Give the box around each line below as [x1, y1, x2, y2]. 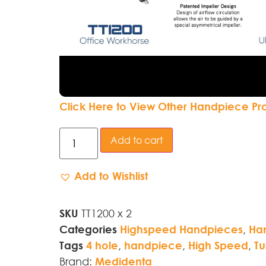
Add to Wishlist [74, 169, 148, 182]
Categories [59, 222, 117, 236]
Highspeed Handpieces [120, 222, 243, 236]
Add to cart [110, 133, 163, 146]
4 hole [86, 238, 118, 252]
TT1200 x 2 [81, 206, 132, 220]
